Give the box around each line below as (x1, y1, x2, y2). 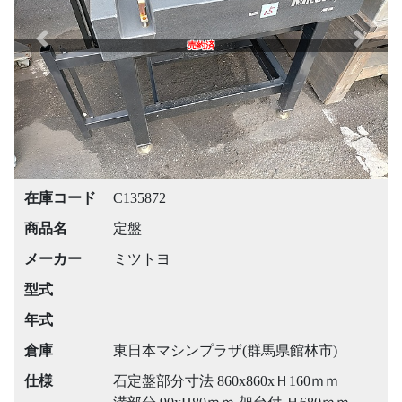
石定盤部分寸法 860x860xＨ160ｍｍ (112, 373, 339, 389)
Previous (40, 39, 91, 56)
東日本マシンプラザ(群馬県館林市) (112, 343, 337, 359)
